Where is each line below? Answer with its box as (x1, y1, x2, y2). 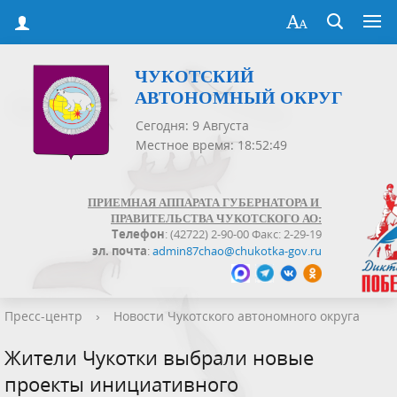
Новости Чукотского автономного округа (113, 307, 360, 325)
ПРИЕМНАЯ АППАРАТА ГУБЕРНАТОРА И (88, 196, 322, 210)
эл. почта (92, 242, 147, 259)
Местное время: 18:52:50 (136, 136, 287, 154)
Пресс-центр (4, 307, 82, 325)
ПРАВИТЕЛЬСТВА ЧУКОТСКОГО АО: (111, 211, 322, 225)
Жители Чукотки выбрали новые (4, 344, 314, 371)
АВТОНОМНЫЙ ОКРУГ (135, 88, 343, 108)
